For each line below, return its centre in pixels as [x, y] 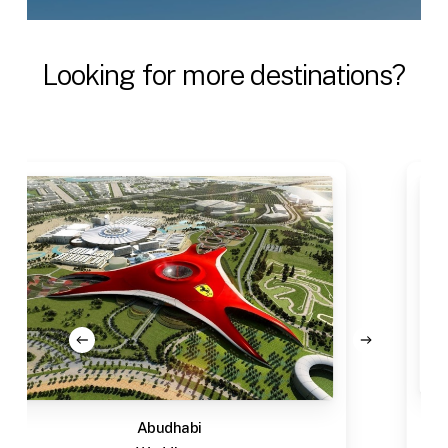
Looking [89, 75]
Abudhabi [145, 427]
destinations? [328, 75]
